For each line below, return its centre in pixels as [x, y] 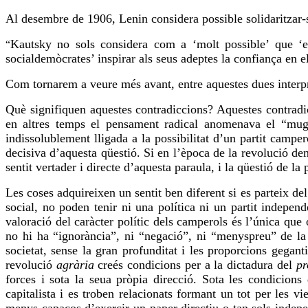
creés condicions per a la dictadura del [195, 265]
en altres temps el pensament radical [105, 124]
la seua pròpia [112, 279]
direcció [174, 279]
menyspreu [243, 236]
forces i [28, 279]
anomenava [232, 124]
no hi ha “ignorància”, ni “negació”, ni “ [111, 236]
